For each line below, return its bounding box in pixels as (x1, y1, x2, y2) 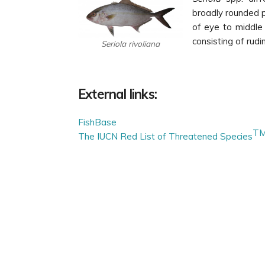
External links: (78, 85, 157, 102)
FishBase (78, 116, 117, 128)
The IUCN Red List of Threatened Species (78, 130, 253, 142)
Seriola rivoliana (101, 38, 160, 49)
